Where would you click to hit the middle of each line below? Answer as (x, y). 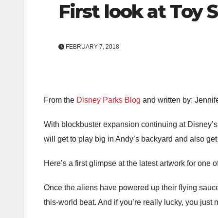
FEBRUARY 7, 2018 (92, 47)
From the (60, 100)
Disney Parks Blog (109, 100)
